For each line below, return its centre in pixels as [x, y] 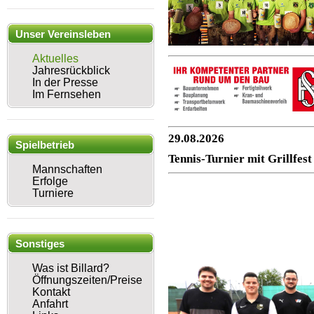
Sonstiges [40, 244]
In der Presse [65, 82]
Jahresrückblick [71, 70]
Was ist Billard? [71, 268]
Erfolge [50, 181]
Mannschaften [67, 169]
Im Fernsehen [67, 94]
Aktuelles [55, 59]
